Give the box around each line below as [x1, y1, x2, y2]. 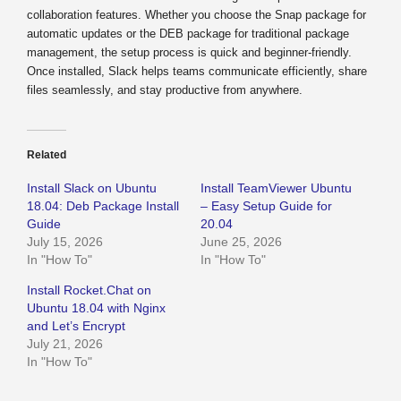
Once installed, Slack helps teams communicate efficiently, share [27, 64, 367, 78]
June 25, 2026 [200, 234, 282, 249]
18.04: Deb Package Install [27, 198, 179, 213]
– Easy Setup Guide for [200, 198, 332, 213]
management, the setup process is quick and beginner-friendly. [27, 45, 352, 59]
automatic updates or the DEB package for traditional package [27, 26, 349, 40]
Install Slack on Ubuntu [27, 180, 157, 195]
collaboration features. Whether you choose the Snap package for [27, 7, 366, 21]
